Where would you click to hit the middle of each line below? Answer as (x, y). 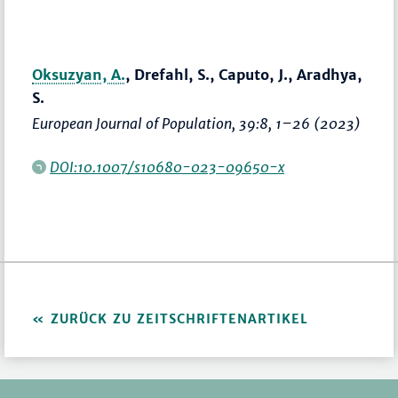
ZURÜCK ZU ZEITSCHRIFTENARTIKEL (180, 319)
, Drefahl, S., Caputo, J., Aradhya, (244, 75)
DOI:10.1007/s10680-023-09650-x (167, 167)
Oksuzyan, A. (79, 75)
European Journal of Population (132, 124)
